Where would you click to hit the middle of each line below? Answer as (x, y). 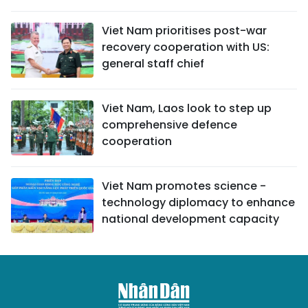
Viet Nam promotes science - (184, 186)
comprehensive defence (169, 124)
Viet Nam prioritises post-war (184, 30)
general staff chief (153, 63)
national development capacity (190, 219)
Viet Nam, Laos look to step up (187, 108)
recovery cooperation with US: (186, 47)
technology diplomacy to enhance (198, 202)
